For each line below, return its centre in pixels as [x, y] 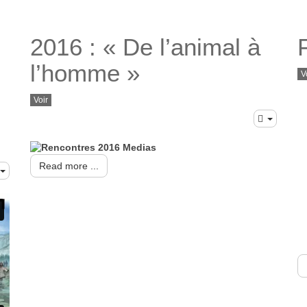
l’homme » [85, 73]
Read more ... [69, 166]
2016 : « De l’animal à [145, 47]
